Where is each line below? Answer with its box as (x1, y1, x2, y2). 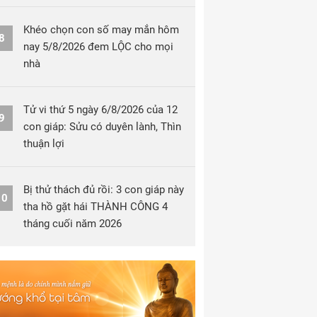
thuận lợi (23, 137, 64, 150)
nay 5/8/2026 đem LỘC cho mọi (23, 40, 173, 53)
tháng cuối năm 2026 (23, 217, 122, 230)
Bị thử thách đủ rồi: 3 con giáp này (23, 183, 184, 196)
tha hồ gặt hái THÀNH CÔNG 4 (23, 200, 168, 213)
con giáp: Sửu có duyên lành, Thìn (23, 120, 181, 133)
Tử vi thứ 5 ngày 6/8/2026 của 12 (23, 103, 178, 116)
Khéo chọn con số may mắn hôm (23, 23, 179, 36)
